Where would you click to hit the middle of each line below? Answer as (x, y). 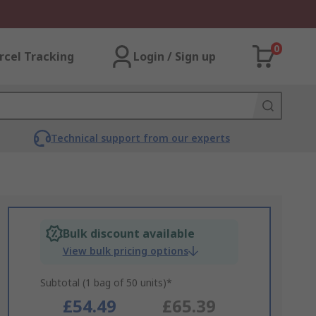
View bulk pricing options (125, 251)
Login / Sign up (175, 56)
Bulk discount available (128, 233)
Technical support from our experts (140, 138)
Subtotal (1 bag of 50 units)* (106, 282)
